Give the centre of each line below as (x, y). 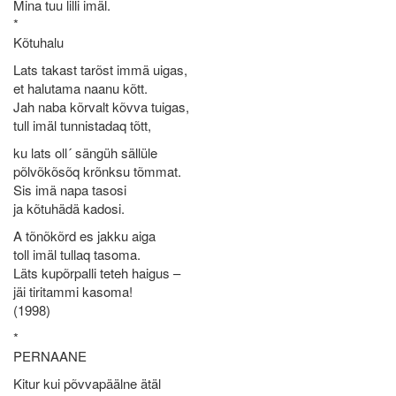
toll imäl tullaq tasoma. (77, 254)
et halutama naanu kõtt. (80, 88)
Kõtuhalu (38, 42)
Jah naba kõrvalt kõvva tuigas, (101, 107)
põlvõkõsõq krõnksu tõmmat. (97, 171)
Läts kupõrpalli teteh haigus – (97, 273)
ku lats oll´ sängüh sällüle (85, 152)
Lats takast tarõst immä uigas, (100, 69)
